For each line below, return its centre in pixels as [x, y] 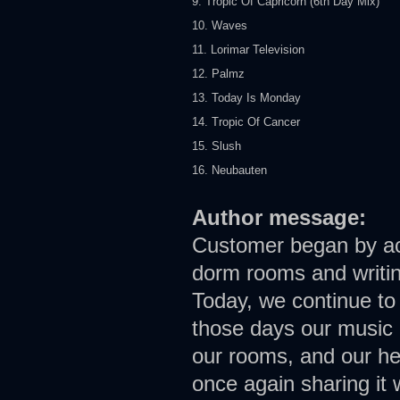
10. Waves [220, 26]
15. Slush [217, 146]
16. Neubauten [229, 171]
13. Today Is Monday [246, 98]
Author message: [282, 218]
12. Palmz [218, 74]
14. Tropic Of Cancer [246, 122]
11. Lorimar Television [248, 50]
